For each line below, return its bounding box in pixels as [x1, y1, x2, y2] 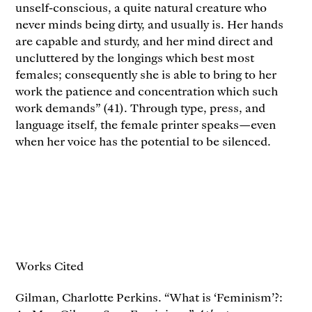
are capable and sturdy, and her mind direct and [15, 33, 274, 49]
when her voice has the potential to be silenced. [15, 133, 272, 149]
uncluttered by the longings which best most [15, 49, 255, 65]
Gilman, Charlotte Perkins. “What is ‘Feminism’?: [15, 289, 283, 305]
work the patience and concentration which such [15, 83, 279, 99]
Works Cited [15, 258, 84, 274]
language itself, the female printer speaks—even [15, 116, 276, 132]
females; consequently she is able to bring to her [15, 66, 277, 82]
